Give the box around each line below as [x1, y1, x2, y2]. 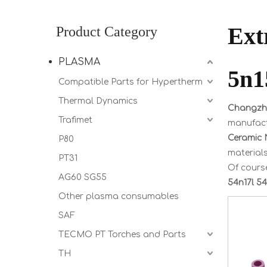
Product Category [56, 24, 157, 39]
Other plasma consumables [58, 192, 179, 201]
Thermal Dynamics [58, 97, 138, 105]
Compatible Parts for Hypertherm [58, 77, 203, 86]
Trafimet [58, 116, 92, 125]
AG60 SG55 [58, 173, 107, 182]
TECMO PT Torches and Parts [58, 230, 186, 239]
